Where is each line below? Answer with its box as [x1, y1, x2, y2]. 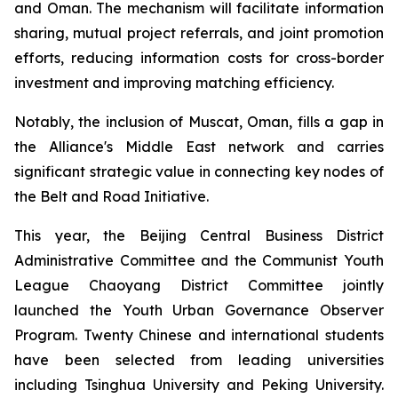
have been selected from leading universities [14, 351, 384, 369]
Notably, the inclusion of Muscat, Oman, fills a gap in [14, 113, 384, 131]
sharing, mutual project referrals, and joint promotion [14, 24, 384, 42]
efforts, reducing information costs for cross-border [14, 49, 384, 67]
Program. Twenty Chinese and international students [14, 326, 384, 344]
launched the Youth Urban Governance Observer [14, 301, 384, 319]
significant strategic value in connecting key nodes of [14, 163, 384, 180]
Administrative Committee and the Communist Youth [14, 251, 384, 269]
